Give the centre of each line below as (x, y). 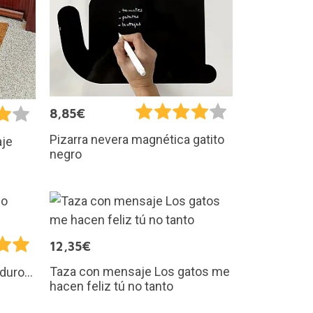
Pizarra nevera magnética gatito (137, 139)
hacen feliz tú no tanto (111, 286)
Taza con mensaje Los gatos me (140, 272)
